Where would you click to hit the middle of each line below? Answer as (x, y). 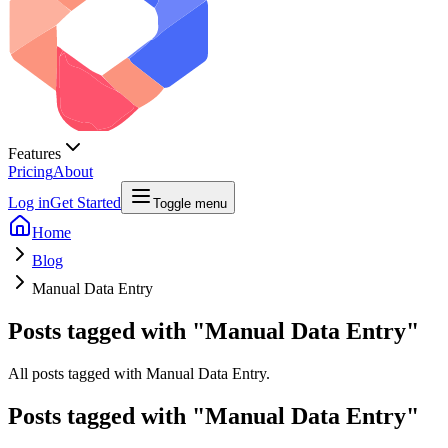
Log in (29, 202)
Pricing (30, 171)
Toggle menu (190, 203)
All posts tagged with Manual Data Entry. (139, 373)
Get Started (85, 202)
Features (34, 153)
